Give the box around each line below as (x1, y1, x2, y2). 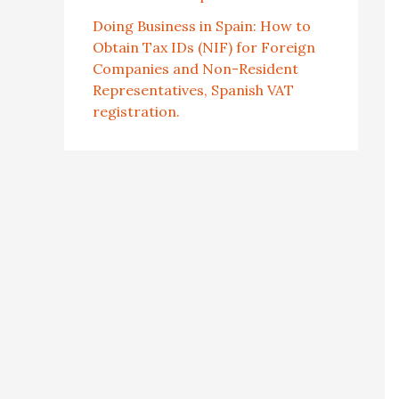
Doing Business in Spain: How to (93, 17, 311, 36)
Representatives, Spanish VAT (93, 81, 294, 100)
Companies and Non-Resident (93, 60, 298, 78)
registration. (93, 102, 180, 121)
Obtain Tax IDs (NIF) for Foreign (93, 38, 315, 57)
